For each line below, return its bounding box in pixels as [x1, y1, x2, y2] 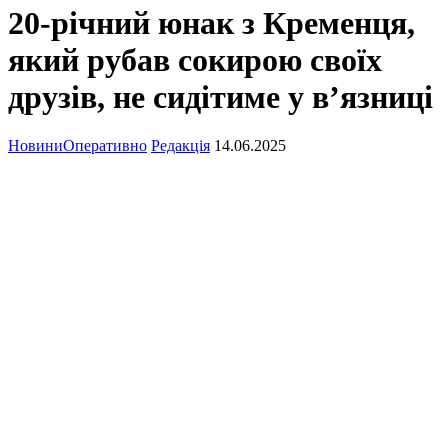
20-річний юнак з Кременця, [8, 5, 415, 41]
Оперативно [63, 137, 147, 155]
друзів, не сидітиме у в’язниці [8, 79, 433, 115]
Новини [8, 137, 63, 155]
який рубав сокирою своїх [8, 42, 382, 78]
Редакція [151, 137, 210, 155]
